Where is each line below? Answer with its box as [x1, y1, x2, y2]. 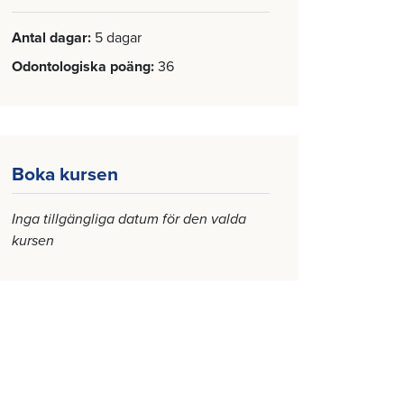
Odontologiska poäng [12, 58, 151, 76]
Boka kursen [12, 163, 118, 186]
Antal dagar [12, 29, 87, 47]
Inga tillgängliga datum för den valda [12, 210, 246, 228]
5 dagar [95, 29, 142, 47]
